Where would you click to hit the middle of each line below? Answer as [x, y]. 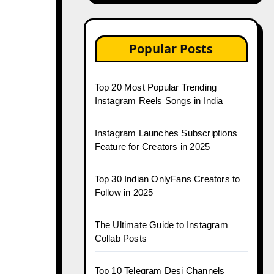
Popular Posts [171, 49]
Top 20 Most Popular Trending [156, 87]
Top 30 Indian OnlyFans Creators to [167, 179]
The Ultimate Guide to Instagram [161, 225]
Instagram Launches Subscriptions [166, 133]
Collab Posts [120, 238]
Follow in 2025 [124, 192]
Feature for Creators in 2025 [152, 146]
